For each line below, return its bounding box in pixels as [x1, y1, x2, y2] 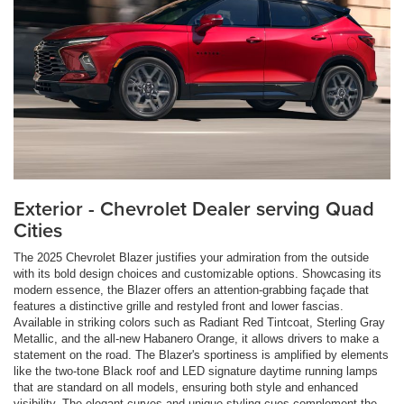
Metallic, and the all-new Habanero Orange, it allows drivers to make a [14, 332, 379, 346]
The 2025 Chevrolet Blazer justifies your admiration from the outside [14, 251, 369, 265]
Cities [14, 216, 62, 245]
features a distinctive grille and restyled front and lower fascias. [14, 299, 344, 314]
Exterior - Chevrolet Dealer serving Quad [14, 194, 374, 224]
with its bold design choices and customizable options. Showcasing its [14, 267, 381, 281]
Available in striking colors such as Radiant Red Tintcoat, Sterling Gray [14, 316, 385, 330]
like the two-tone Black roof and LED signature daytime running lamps [14, 364, 378, 379]
